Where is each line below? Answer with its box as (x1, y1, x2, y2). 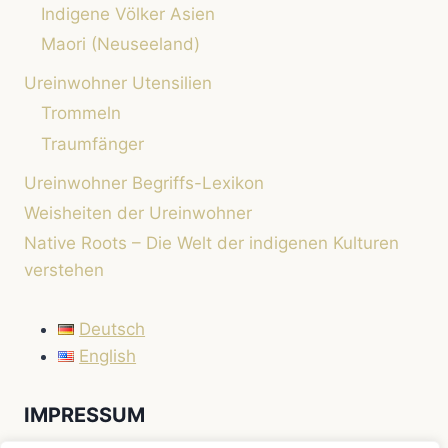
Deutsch (79, 319, 146, 340)
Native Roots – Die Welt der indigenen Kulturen (24, 233, 399, 254)
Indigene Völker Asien (41, 3, 215, 24)
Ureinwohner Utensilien (24, 73, 212, 94)
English (79, 346, 137, 367)
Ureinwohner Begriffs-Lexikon (24, 172, 264, 193)
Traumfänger (41, 133, 144, 154)
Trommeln (41, 103, 121, 124)
